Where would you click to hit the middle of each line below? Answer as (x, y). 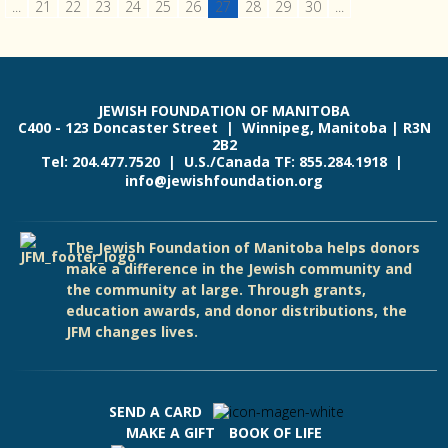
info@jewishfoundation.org (224, 181)
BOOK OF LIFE (275, 433)
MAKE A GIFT (170, 433)
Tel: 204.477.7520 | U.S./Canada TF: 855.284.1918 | (224, 162)
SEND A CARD (155, 412)
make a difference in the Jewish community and (239, 269)
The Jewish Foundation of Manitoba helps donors (243, 248)
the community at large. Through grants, (216, 290)
